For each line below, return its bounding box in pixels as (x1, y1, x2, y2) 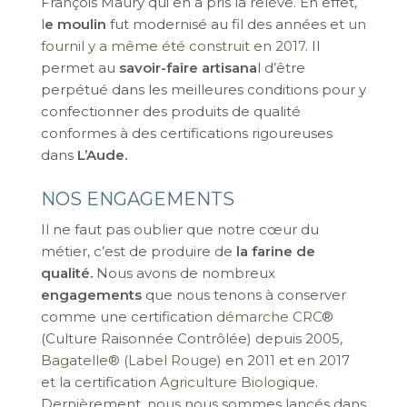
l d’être (257, 59, 305, 76)
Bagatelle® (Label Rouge (41, 352, 217, 369)
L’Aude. (77, 146, 127, 164)
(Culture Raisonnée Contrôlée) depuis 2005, (41, 330, 346, 347)
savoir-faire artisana (119, 59, 257, 76)
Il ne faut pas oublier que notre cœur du (41, 221, 319, 238)
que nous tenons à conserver (142, 286, 346, 303)
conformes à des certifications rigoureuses (41, 124, 333, 142)
